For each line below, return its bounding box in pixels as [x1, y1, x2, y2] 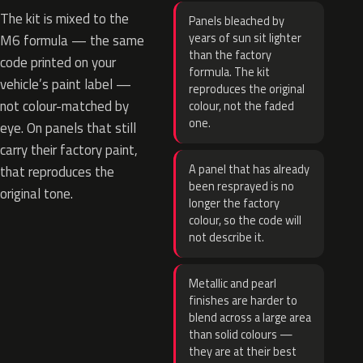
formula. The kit [189, 63, 270, 81]
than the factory [189, 46, 271, 64]
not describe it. [189, 228, 264, 246]
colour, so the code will [189, 211, 301, 229]
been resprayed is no [189, 177, 294, 195]
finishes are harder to [189, 292, 297, 310]
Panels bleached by [189, 12, 284, 30]
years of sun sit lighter [189, 29, 301, 47]
